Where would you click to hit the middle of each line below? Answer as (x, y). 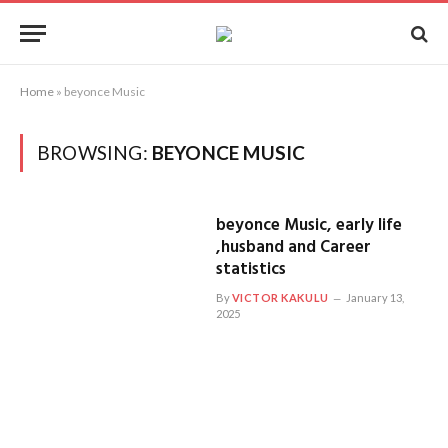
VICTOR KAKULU (280, 297)
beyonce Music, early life (308, 225)
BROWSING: (94, 152)
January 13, (374, 297)
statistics (250, 269)
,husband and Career (293, 247)
